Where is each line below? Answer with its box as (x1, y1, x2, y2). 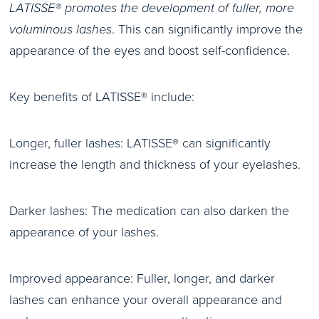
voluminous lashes (9, 20, 112, 38)
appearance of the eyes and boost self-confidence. (9, 41, 290, 60)
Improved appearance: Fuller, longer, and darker (9, 269, 275, 288)
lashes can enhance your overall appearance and (9, 291, 282, 309)
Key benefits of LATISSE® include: (9, 88, 194, 106)
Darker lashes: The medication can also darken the (9, 202, 289, 220)
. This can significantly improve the (112, 20, 303, 38)
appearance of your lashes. (9, 223, 159, 241)
